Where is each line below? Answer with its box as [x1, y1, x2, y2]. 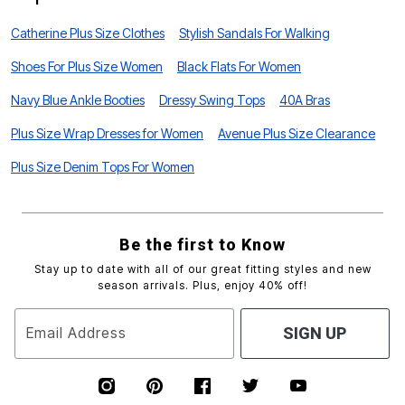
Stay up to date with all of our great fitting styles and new [33, 261, 372, 276]
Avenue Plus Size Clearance [218, 125, 375, 141]
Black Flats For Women [177, 58, 301, 74]
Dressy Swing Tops [159, 91, 265, 108]
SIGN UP [283, 324, 347, 344]
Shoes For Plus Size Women [11, 58, 163, 74]
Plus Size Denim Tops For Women [11, 158, 194, 174]
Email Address [26, 324, 127, 343]
